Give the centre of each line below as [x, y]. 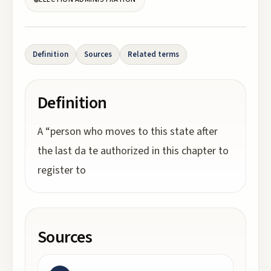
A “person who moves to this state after [128, 132]
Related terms [153, 54]
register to [62, 170]
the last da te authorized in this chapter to [133, 151]
